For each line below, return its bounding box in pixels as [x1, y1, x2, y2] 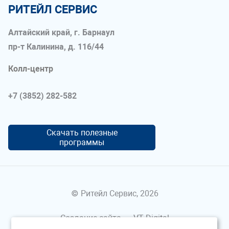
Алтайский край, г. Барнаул [8, 28, 114, 38]
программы [59, 138, 104, 148]
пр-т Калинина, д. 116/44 [8, 42, 104, 52]
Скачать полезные [46, 128, 118, 138]
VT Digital [133, 213, 169, 223]
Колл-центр [8, 64, 53, 74]
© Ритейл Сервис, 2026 [71, 189, 158, 199]
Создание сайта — [60, 213, 133, 223]
